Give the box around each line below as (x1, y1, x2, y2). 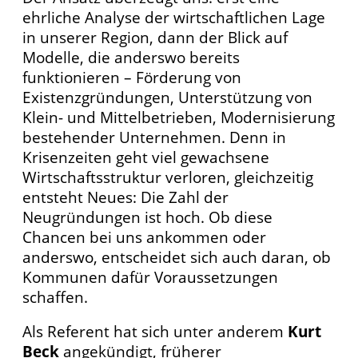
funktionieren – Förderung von (22, 66, 241, 87)
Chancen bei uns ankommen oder (22, 226, 266, 247)
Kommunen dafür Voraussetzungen (22, 266, 278, 287)
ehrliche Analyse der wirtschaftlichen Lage (22, 6, 325, 27)
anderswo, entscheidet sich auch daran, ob (22, 246, 331, 267)
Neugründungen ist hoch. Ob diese (22, 206, 272, 227)
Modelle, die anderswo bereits (22, 46, 240, 67)
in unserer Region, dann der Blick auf (22, 26, 288, 47)
